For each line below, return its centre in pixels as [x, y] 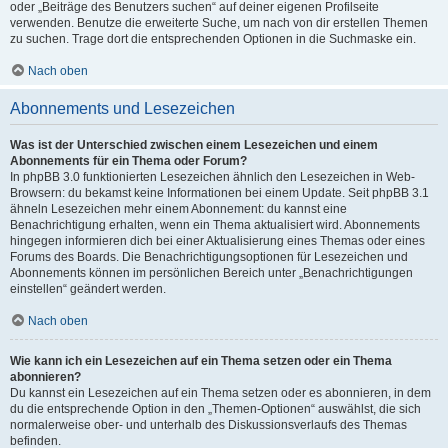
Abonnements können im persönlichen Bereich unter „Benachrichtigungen [211, 273]
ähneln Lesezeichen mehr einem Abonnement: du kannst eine [178, 209]
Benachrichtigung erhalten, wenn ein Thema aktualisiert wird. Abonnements [215, 225]
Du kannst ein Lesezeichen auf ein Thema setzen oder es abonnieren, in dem [220, 393]
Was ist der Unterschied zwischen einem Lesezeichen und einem [194, 145]
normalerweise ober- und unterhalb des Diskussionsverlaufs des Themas [208, 425]
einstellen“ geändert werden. [88, 289]
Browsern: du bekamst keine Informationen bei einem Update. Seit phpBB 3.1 [219, 193]
